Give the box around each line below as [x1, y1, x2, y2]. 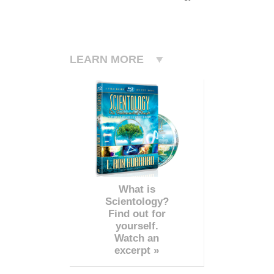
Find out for [108, 207, 166, 220]
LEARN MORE [70, 53, 144, 65]
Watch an [114, 232, 159, 244]
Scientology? [105, 195, 169, 207]
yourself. [115, 220, 158, 232]
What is [118, 183, 155, 195]
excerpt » [114, 244, 159, 256]
